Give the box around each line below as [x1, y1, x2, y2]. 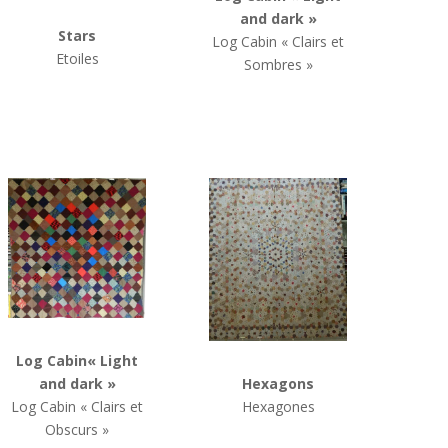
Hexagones [241, 397, 315, 417]
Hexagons [242, 374, 315, 394]
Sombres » [243, 55, 313, 74]
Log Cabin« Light [16, 351, 139, 371]
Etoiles [55, 49, 99, 69]
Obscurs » [45, 420, 110, 440]
